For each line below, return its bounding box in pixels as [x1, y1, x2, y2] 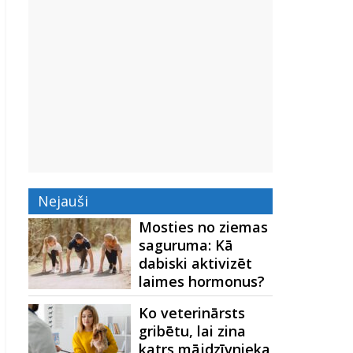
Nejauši [38, 191, 88, 210]
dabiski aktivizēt [139, 254, 252, 273]
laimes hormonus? [139, 272, 265, 291]
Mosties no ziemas [139, 217, 268, 236]
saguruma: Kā [139, 236, 233, 255]
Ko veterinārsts [139, 303, 245, 322]
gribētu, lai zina [139, 321, 246, 340]
